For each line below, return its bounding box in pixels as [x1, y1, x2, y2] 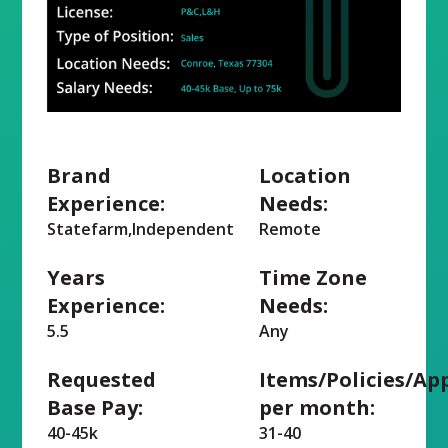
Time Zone [259, 263, 367, 291]
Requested [47, 365, 157, 393]
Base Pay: [47, 393, 144, 421]
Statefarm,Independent [47, 217, 235, 240]
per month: [259, 393, 375, 421]
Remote [259, 217, 321, 240]
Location [259, 161, 351, 189]
